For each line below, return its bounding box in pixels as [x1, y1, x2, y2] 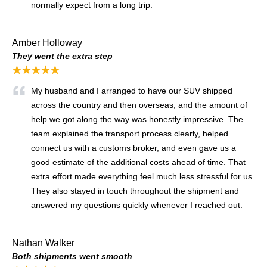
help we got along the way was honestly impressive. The [31, 114, 243, 124]
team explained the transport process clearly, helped [31, 128, 228, 138]
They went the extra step [12, 51, 113, 61]
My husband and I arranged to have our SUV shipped [31, 85, 232, 95]
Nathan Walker [12, 237, 74, 248]
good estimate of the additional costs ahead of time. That [31, 157, 246, 167]
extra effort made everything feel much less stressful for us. [31, 171, 254, 181]
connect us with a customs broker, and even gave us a [31, 142, 236, 153]
